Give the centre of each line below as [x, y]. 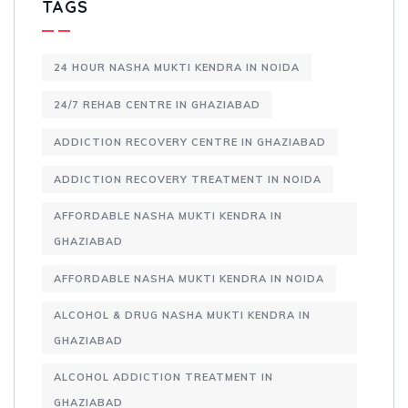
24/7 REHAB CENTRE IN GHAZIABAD [157, 105]
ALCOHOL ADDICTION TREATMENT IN [163, 377]
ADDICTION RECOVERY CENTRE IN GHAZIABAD [190, 143]
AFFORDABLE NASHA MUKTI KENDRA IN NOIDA [189, 279]
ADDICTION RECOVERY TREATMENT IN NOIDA [188, 180]
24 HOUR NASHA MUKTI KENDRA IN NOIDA [177, 68]
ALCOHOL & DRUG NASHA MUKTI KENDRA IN [182, 316]
